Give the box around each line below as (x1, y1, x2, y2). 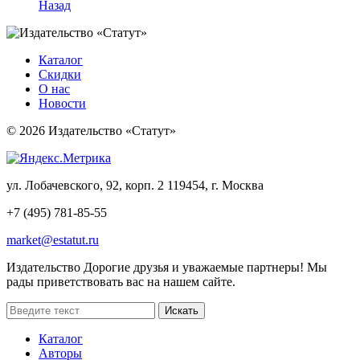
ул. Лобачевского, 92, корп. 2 (6, 178, 164, 193)
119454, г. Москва (164, 178, 264, 193)
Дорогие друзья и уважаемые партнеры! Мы (80, 260, 327, 275)
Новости (39, 96, 86, 111)
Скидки (39, 67, 81, 82)
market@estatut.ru (6, 233, 99, 247)
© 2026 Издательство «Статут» (6, 124, 176, 138)
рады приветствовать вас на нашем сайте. (6, 275, 235, 289)
